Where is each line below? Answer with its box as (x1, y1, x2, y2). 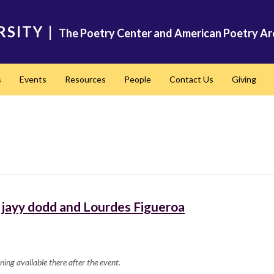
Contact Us (169, 74, 213, 84)
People (124, 74, 151, 84)
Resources (64, 74, 106, 84)
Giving (231, 74, 256, 84)
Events (19, 74, 46, 84)
